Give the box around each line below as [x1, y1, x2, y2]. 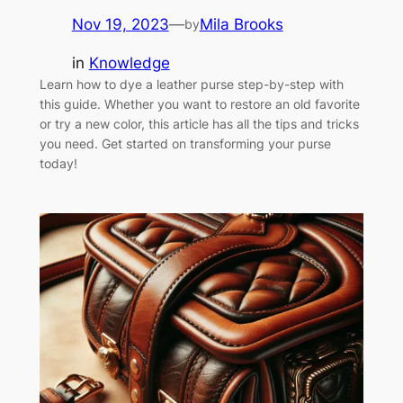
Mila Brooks [199, 15, 283, 34]
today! [39, 155, 77, 171]
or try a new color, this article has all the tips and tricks [39, 115, 359, 131]
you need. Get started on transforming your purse [39, 135, 331, 151]
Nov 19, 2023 [71, 15, 169, 34]
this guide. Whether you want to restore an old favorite [39, 95, 360, 112]
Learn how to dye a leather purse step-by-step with [39, 76, 344, 92]
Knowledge [88, 53, 170, 72]
